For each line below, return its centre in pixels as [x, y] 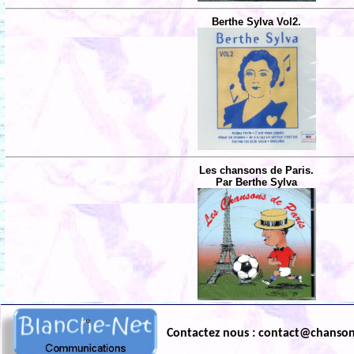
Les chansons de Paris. [257, 171]
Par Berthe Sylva [257, 183]
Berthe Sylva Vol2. [257, 22]
